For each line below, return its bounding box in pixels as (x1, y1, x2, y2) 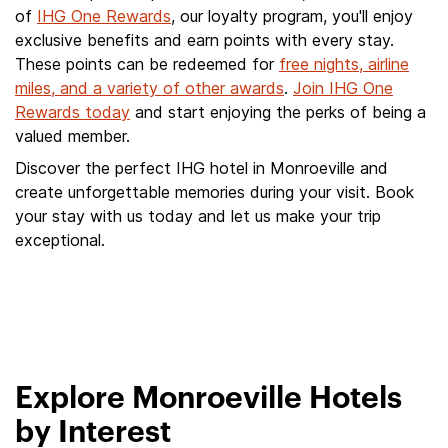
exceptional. (15, 230, 105, 250)
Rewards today (15, 102, 130, 122)
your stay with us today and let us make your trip (15, 206, 381, 226)
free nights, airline (279, 54, 409, 74)
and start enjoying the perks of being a (130, 102, 426, 122)
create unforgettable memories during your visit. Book (15, 182, 414, 202)
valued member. (15, 126, 130, 146)
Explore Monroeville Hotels (15, 384, 402, 414)
